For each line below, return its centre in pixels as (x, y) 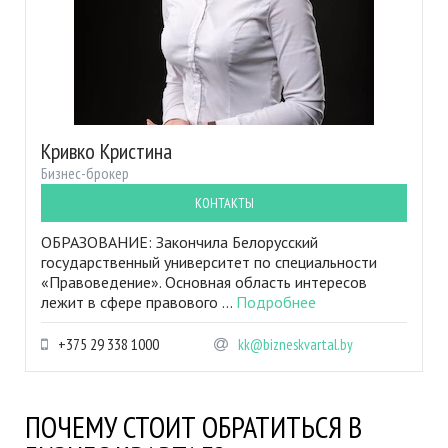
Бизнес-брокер (85, 173)
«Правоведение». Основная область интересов (204, 282)
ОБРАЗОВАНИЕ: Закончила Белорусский (179, 242)
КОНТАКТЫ (224, 203)
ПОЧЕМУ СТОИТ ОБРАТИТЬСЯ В (193, 426)
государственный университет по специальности (209, 262)
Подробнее (276, 302)
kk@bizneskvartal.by (295, 344)
